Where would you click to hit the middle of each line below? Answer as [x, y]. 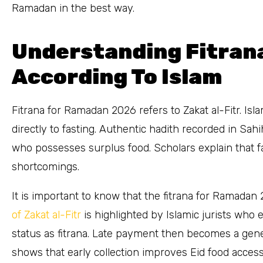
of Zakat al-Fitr [46, 215]
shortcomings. [45, 166]
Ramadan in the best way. [73, 9]
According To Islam [117, 77]
